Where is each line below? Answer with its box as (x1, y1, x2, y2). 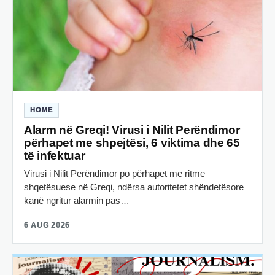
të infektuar (24, 149, 85, 163)
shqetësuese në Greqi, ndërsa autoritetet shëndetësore (24, 182, 244, 193)
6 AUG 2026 (24, 221, 71, 230)
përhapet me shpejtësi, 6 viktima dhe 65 (24, 136, 240, 150)
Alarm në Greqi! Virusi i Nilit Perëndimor (24, 123, 240, 137)
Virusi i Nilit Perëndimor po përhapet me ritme (24, 168, 205, 179)
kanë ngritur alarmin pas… (24, 195, 130, 206)
